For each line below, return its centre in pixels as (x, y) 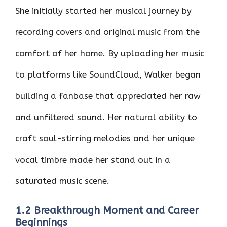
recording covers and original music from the (107, 32)
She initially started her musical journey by (103, 11)
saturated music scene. (62, 181)
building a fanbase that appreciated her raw (108, 96)
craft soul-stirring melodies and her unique (105, 138)
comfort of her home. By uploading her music (110, 53)
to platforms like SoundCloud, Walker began (108, 74)
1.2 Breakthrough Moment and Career (107, 210)
